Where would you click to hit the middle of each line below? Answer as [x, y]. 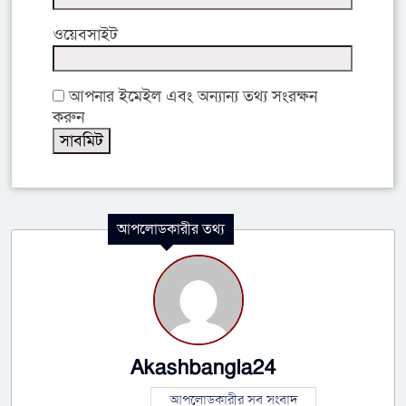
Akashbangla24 [203, 368]
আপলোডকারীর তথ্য [171, 230]
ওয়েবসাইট [85, 34]
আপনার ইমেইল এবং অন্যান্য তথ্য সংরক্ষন [191, 96]
